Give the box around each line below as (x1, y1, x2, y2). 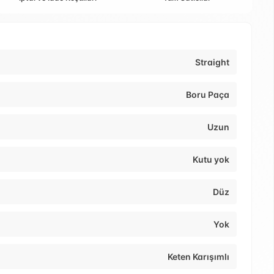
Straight (195, 57, 229, 68)
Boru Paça (186, 89, 229, 100)
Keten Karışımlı (168, 251, 229, 262)
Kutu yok (193, 154, 229, 165)
